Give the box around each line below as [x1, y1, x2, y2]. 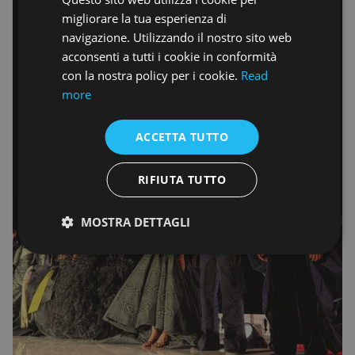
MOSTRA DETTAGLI [80, 214, 190, 230]
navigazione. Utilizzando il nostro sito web [61, 29, 292, 45]
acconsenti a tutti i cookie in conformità [61, 48, 277, 64]
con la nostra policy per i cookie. [61, 67, 238, 83]
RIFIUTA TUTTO [137, 172, 227, 187]
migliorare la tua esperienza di [61, 10, 227, 26]
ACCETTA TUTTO [135, 129, 229, 144]
